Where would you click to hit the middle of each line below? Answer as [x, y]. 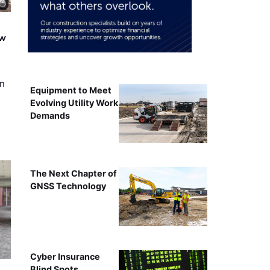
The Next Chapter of [73, 173]
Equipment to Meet [71, 90]
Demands [50, 115]
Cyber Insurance [65, 256]
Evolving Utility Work [74, 102]
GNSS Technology [68, 186]
